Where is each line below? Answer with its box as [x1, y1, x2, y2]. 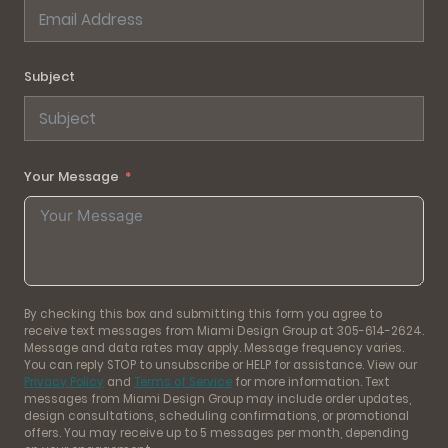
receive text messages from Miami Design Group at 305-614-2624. [24, 322, 424, 339]
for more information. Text [232, 373, 390, 390]
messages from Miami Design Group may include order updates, [24, 390, 411, 407]
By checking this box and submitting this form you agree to [24, 305, 382, 322]
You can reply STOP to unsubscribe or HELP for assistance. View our [24, 356, 417, 373]
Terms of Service [134, 373, 232, 390]
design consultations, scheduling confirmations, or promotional [24, 407, 409, 424]
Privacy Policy [24, 373, 104, 390]
